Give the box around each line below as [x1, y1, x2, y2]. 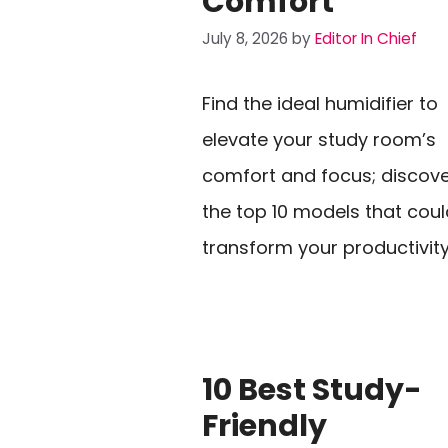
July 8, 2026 [202, 27, 288, 49]
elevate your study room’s [202, 126, 436, 152]
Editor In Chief [315, 27, 417, 49]
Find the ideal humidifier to [202, 90, 438, 116]
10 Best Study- [202, 368, 422, 411]
